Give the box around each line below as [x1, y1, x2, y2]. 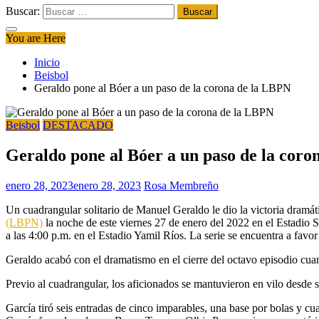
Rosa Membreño [144, 179, 219, 192]
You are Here [6, 32, 66, 44]
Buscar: [6, 5, 40, 17]
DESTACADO [43, 119, 113, 131]
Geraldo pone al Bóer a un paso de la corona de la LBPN [34, 82, 291, 94]
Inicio [34, 56, 60, 68]
